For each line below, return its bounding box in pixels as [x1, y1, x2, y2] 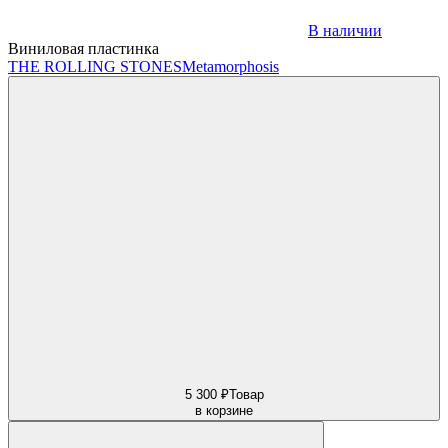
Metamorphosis [182, 57, 279, 75]
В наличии [308, 21, 382, 39]
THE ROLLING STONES [8, 57, 182, 75]
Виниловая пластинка [8, 39, 159, 57]
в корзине [195, 402, 253, 418]
